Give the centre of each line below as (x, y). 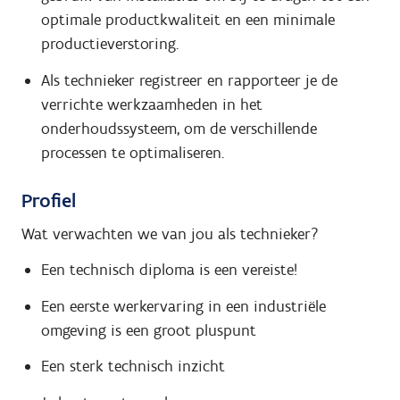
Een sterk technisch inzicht (133, 367)
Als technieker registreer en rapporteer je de (189, 80)
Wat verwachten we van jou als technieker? (170, 233)
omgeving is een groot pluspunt (148, 330)
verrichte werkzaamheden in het (151, 104)
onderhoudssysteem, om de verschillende (179, 128)
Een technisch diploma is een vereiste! (169, 270)
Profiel (49, 200)
